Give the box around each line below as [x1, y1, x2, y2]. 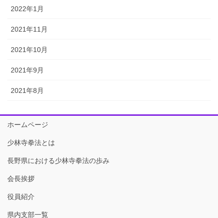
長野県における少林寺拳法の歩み [7, 157, 109, 165]
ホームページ [7, 121, 48, 129]
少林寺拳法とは [7, 139, 55, 147]
